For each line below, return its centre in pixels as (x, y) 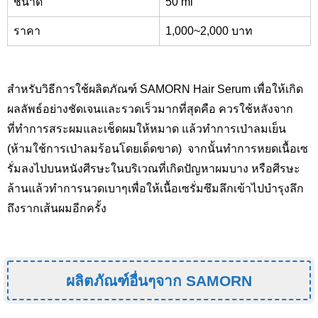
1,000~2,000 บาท (209, 31)
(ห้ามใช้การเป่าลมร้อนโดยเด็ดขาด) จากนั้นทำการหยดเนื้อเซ (158, 149)
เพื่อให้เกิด (277, 89)
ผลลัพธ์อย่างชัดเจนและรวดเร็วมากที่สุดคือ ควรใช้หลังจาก (150, 109)
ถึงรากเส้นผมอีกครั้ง (57, 209)
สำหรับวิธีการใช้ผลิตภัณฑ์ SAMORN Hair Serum (129, 89)
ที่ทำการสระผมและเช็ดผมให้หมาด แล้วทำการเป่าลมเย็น (147, 129)
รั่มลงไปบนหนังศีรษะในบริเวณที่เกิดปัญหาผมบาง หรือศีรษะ (154, 169)
